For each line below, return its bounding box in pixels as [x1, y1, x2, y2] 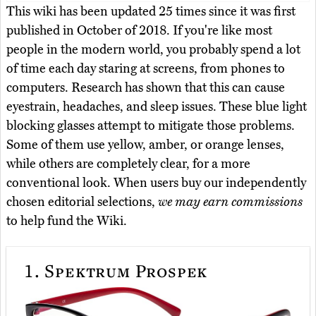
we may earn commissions [158, 193, 303, 209]
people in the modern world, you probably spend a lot [6, 41, 300, 57]
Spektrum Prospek [39, 258, 208, 283]
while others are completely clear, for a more [6, 155, 250, 171]
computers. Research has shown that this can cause [6, 79, 285, 95]
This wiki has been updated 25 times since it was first [6, 3, 296, 19]
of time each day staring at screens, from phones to [6, 60, 285, 76]
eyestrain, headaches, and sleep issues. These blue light [6, 98, 307, 114]
